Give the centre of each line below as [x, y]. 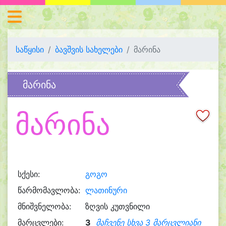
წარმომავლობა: [49, 190]
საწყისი [30, 49]
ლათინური [106, 190]
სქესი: [29, 174]
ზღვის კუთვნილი [117, 206]
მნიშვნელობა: [44, 206]
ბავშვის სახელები [89, 49]
